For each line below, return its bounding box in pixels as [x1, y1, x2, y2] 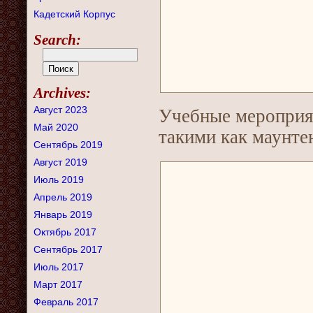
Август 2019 [34, 156, 87, 168]
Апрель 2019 [34, 191, 92, 203]
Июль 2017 [34, 261, 84, 272]
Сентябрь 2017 [34, 244, 103, 255]
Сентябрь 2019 [34, 139, 103, 150]
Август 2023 [34, 104, 87, 115]
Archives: [34, 85, 91, 101]
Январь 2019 [34, 209, 92, 220]
